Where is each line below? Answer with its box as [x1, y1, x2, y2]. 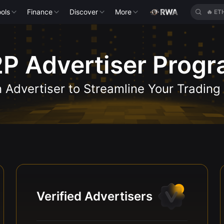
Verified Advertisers [36, 189, 152, 203]
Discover [69, 7, 98, 16]
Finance [27, 7, 53, 16]
